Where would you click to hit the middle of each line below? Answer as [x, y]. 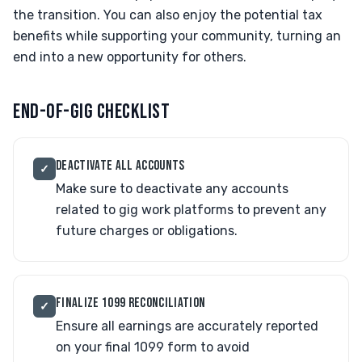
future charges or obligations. [147, 231]
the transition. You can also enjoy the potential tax [168, 15]
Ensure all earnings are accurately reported [187, 326]
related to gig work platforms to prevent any [191, 210]
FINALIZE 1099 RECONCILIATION [131, 303]
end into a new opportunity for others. [130, 57]
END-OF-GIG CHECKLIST [92, 112]
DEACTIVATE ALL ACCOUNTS [120, 166]
